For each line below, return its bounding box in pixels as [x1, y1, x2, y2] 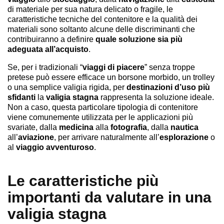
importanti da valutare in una [7, 188, 211, 205]
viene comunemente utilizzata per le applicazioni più [7, 112, 193, 121]
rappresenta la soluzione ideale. [98, 92, 214, 101]
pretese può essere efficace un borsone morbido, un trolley [7, 72, 214, 81]
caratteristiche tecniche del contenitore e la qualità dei [7, 14, 197, 23]
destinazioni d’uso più [126, 82, 210, 91]
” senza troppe [144, 62, 195, 71]
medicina [59, 122, 93, 131]
